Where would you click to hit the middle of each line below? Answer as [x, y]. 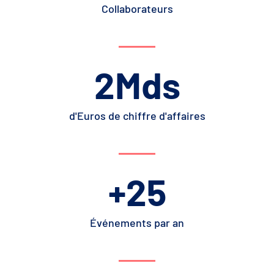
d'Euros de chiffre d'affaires [137, 115]
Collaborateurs [137, 8]
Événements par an [137, 222]
